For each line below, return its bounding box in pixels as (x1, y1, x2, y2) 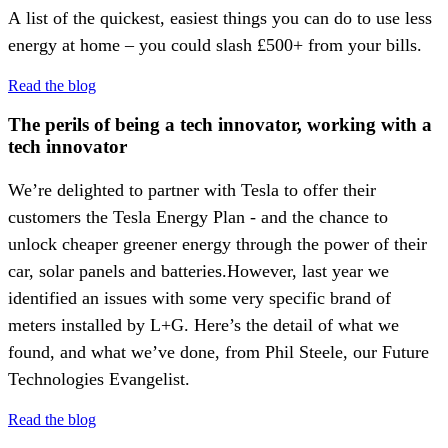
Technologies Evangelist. (8, 368, 190, 389)
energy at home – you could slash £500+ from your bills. (8, 35, 422, 56)
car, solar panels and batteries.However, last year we (8, 260, 389, 281)
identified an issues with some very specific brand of (8, 287, 391, 308)
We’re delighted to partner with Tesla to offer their (8, 179, 376, 200)
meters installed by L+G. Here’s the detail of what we (8, 314, 399, 335)
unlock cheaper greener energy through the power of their (8, 233, 427, 254)
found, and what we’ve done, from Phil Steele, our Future (8, 341, 429, 362)
